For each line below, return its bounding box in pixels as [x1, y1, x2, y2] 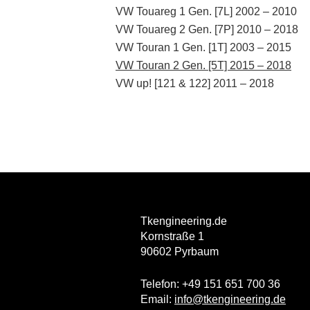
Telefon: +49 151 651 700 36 [140, 277, 280, 290]
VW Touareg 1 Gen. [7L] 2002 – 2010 [116, 5, 297, 17]
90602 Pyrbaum [140, 245, 219, 257]
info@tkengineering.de [174, 293, 286, 305]
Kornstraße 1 [140, 230, 204, 242]
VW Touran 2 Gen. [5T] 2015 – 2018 [116, 59, 291, 71]
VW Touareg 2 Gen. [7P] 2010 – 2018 [116, 23, 298, 35]
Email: [140, 293, 174, 305]
